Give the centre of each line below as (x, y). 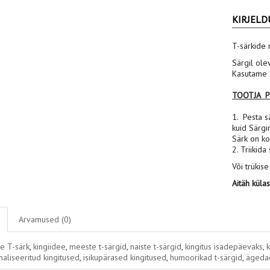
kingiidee (49, 246)
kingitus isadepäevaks (224, 246)
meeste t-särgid (98, 246)
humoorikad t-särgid (206, 257)
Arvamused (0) (45, 219)
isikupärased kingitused (124, 257)
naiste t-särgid (155, 246)
